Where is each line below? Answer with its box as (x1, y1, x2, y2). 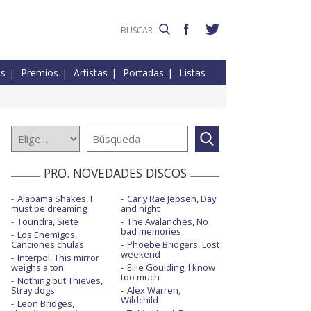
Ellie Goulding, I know (126, 261, 215, 274)
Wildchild (120, 294, 158, 307)
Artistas (74, 66, 108, 80)
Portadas (123, 66, 164, 80)
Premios (21, 66, 58, 80)
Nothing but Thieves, (17, 274, 103, 287)
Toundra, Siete (17, 215, 78, 228)
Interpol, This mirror (17, 251, 99, 264)
